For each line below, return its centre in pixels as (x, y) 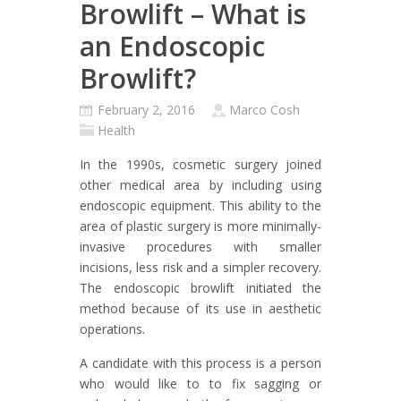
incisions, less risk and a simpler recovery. (200, 267)
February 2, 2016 (148, 110)
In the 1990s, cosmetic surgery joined (200, 164)
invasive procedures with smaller (200, 247)
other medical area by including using (200, 185)
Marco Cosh (264, 110)
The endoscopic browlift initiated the (200, 288)
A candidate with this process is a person (200, 363)
